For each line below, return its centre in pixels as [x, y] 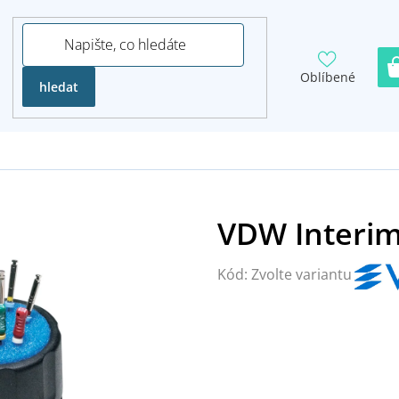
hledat [59, 86]
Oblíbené [327, 77]
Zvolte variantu [301, 274]
